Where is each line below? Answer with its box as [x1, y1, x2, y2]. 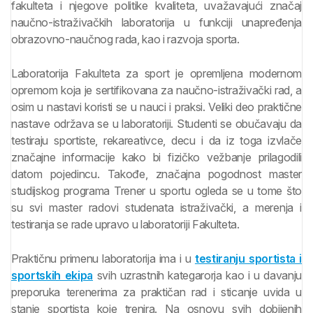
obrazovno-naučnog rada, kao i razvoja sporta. [11, 32, 240, 47]
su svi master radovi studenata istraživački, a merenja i [11, 201, 302, 215]
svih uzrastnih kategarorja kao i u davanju [93, 268, 302, 283]
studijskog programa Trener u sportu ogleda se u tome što [11, 184, 302, 198]
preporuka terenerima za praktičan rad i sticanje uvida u [11, 285, 302, 300]
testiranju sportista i [194, 252, 302, 266]
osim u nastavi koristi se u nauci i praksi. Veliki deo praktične [11, 100, 302, 115]
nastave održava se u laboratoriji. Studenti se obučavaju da [11, 117, 302, 131]
